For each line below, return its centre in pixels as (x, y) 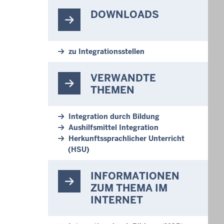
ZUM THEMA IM (129, 188)
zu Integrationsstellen (106, 51)
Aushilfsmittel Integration (113, 127)
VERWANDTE (123, 78)
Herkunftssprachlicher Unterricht (126, 138)
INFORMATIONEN (135, 176)
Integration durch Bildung (114, 116)
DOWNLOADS (125, 14)
